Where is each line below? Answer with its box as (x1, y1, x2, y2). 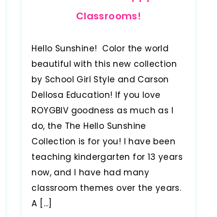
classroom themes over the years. (31, 182, 184, 194)
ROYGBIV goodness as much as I (31, 105, 173, 117)
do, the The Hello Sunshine (31, 120, 146, 132)
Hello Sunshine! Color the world (31, 43, 169, 55)
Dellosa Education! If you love (31, 89, 161, 101)
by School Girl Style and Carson (31, 74, 169, 86)
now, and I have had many (31, 167, 149, 179)
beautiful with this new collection (31, 58, 177, 70)
